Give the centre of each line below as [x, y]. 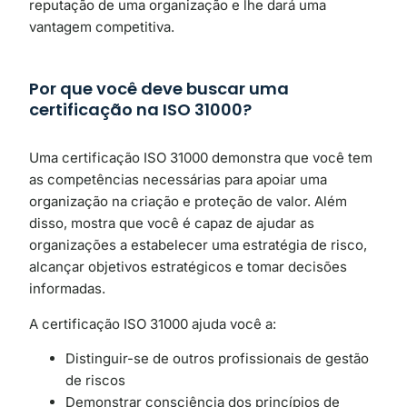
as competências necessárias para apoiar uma [178, 180]
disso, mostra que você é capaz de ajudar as [172, 223]
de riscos [95, 381]
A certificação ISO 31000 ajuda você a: [153, 323]
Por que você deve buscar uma [159, 89]
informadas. [67, 289]
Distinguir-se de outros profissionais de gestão [217, 359]
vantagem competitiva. [102, 26]
